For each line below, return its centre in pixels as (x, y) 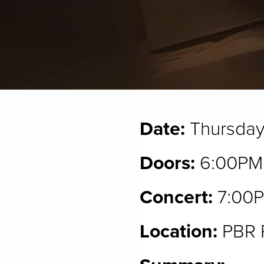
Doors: (167, 163)
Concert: (179, 197)
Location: (179, 232)
